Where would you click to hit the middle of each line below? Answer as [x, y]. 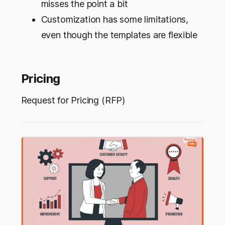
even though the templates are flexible [119, 35]
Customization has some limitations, [115, 20]
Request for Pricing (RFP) [73, 100]
